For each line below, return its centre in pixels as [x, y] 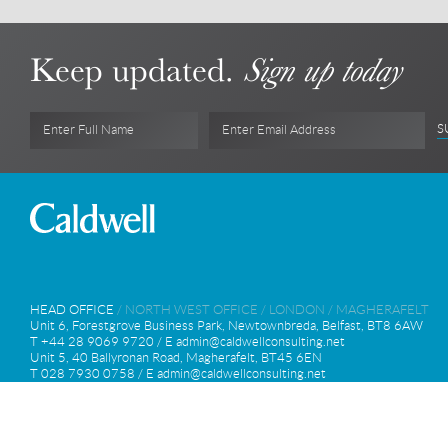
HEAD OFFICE [72, 309]
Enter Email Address [279, 129]
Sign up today [322, 70]
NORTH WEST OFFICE [191, 309]
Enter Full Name [88, 129]
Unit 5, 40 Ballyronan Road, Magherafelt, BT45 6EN [176, 357]
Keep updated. [136, 69]
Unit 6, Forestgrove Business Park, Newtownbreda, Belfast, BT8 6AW [226, 325]
